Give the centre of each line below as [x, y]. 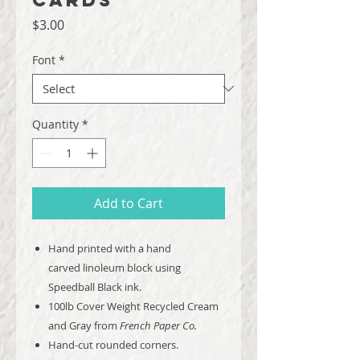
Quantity [55, 124]
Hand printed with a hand [110, 248]
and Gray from [84, 325]
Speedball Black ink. [95, 286]
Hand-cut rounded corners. [113, 344]
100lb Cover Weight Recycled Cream [133, 306]
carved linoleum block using [115, 267]
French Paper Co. [158, 325]
